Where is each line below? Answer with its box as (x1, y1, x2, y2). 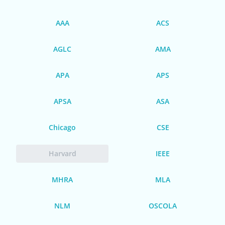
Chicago (49, 122, 76, 132)
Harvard (48, 148, 76, 158)
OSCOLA (149, 200, 177, 210)
